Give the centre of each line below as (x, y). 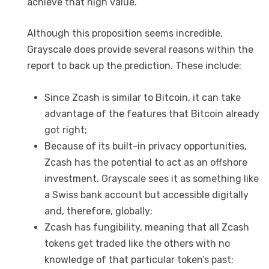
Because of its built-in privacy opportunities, (145, 147)
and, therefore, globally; (98, 211)
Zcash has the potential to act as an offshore (146, 163)
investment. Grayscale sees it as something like (151, 179)
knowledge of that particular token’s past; (139, 260)
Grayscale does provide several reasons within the (140, 50)
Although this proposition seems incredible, (125, 34)
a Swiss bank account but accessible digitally (146, 195)
